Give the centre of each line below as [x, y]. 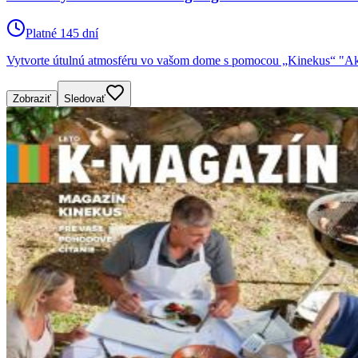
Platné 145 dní [62, 34]
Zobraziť [32, 99]
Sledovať [85, 99]
